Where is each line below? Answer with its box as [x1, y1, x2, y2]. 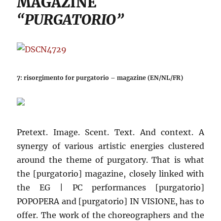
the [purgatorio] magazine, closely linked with [17, 169, 204, 179]
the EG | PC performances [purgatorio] [17, 183, 204, 192]
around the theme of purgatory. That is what [17, 155, 204, 165]
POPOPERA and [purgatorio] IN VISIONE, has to [17, 196, 204, 206]
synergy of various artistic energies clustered [17, 141, 204, 151]
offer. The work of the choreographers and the [17, 210, 204, 220]
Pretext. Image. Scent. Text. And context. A [17, 127, 204, 137]
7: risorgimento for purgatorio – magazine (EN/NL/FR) [17, 74, 184, 81]
